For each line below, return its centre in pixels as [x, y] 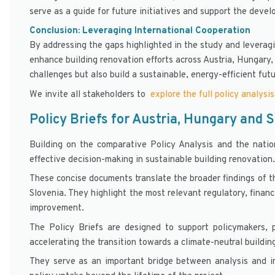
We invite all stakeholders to [89, 95]
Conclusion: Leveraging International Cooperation [140, 31]
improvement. [57, 208]
